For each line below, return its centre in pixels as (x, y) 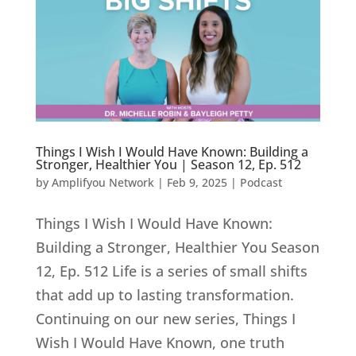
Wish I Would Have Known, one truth (160, 342)
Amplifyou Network (103, 182)
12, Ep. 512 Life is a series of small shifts (171, 271)
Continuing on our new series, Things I (165, 318)
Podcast (261, 182)
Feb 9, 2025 (197, 182)
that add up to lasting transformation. (164, 294)
